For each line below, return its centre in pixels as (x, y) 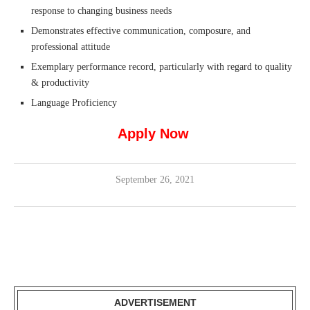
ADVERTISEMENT (155, 303)
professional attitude (71, 47)
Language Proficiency (74, 103)
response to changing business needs (101, 11)
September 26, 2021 (155, 180)
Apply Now (155, 134)
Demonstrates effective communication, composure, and (141, 31)
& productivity (60, 83)
